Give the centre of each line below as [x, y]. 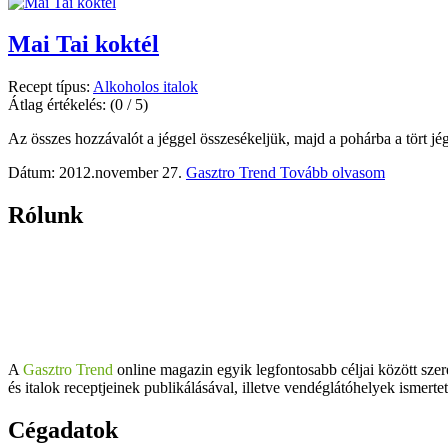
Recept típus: [50, 87]
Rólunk [45, 215]
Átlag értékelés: [59, 105]
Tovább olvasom [332, 173]
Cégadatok [63, 430]
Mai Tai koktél [83, 44]
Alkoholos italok [145, 87]
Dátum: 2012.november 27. [95, 173]
